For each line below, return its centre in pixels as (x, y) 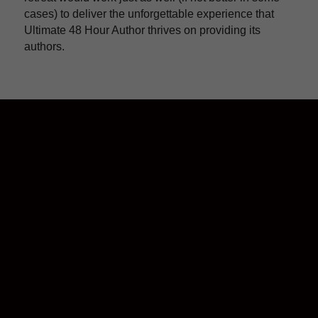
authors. (44, 46)
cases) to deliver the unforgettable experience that (149, 13)
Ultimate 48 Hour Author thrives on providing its (142, 30)
